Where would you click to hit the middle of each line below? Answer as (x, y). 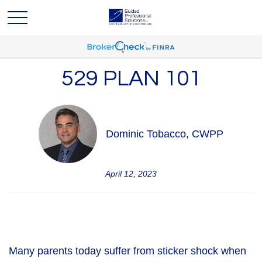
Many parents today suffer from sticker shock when (127, 251)
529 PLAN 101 (131, 79)
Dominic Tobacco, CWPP (165, 134)
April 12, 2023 (131, 174)
